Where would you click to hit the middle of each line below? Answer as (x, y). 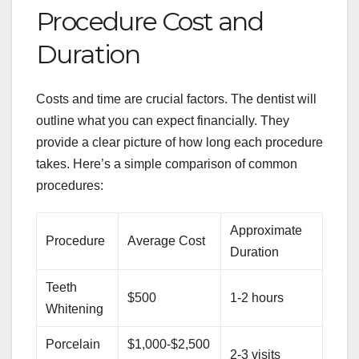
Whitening (75, 309)
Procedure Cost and (150, 21)
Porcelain (73, 345)
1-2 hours (257, 298)
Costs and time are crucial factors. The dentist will (176, 99)
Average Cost (167, 241)
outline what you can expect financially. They (163, 121)
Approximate (266, 231)
